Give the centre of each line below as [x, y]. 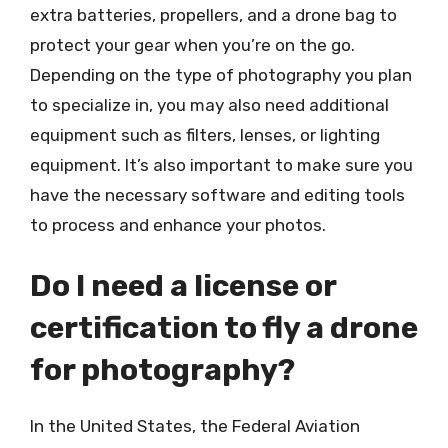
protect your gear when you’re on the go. [192, 44]
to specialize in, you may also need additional [209, 104]
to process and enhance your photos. [178, 224]
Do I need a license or [183, 286]
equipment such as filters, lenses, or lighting [205, 134]
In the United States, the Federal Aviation [195, 426]
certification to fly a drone [224, 328]
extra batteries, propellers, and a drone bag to [213, 14]
